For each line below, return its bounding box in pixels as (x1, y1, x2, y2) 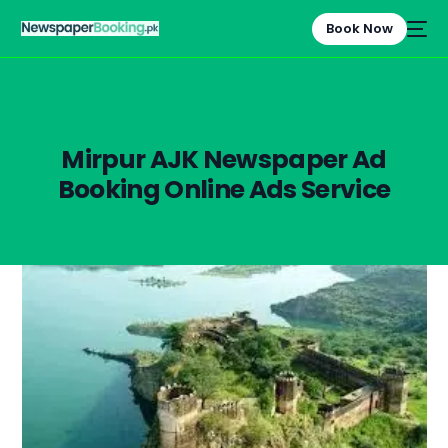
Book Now (325, 18, 393, 38)
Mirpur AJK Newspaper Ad (61, 142, 387, 177)
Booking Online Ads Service (57, 172, 391, 207)
